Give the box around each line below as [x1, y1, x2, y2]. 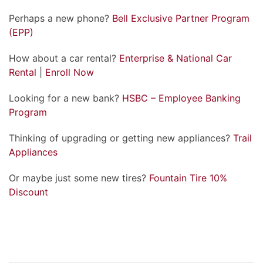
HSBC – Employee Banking [122, 92, 241, 104]
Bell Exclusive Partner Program [112, 12, 249, 24]
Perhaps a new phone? [9, 12, 112, 24]
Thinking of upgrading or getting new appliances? [9, 131, 233, 144]
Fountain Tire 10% [149, 171, 227, 184]
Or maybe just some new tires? [9, 171, 149, 184]
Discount [9, 186, 48, 198]
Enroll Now [45, 66, 94, 78]
